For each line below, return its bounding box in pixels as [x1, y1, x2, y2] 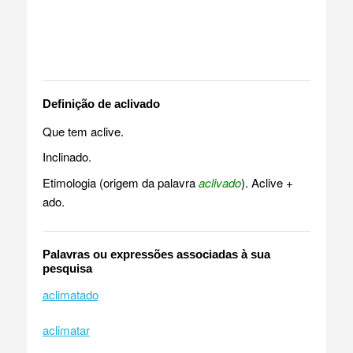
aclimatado [42, 285, 98, 303]
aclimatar [42, 321, 90, 338]
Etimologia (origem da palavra [42, 173, 199, 191]
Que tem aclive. [42, 122, 124, 139]
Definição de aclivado [42, 96, 160, 110]
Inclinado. [42, 147, 91, 165]
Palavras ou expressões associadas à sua [42, 247, 270, 261]
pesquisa [42, 261, 92, 275]
